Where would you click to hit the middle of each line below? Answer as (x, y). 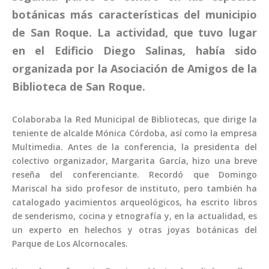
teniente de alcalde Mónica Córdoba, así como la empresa (134, 133)
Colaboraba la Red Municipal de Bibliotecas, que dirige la (134, 119)
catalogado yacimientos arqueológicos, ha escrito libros (134, 202)
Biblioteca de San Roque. (79, 86)
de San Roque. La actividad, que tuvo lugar (134, 32)
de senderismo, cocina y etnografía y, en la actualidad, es (134, 216)
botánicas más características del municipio (134, 14)
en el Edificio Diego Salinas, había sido (134, 50)
